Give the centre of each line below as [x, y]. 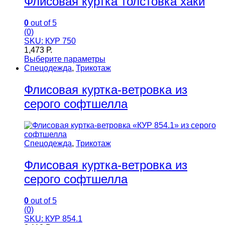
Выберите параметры [65, 59]
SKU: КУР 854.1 [53, 218]
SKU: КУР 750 [50, 41]
